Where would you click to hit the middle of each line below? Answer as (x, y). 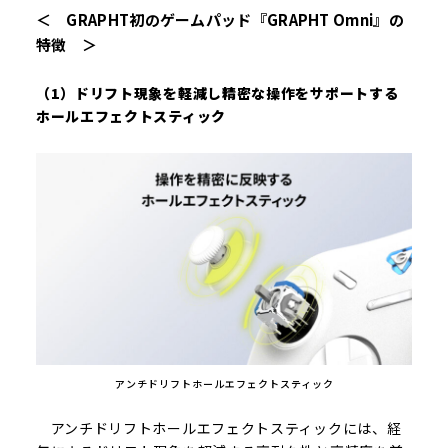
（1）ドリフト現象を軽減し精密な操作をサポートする (217, 92)
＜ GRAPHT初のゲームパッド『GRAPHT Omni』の (219, 19)
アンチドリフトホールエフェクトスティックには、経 (218, 427)
